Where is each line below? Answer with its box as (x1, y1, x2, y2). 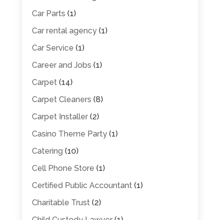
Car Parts (31, 8, 65, 18)
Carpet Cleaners (31, 94, 91, 104)
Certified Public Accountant (31, 180, 132, 190)
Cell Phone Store (31, 163, 94, 173)
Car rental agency (31, 26, 97, 35)
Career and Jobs (31, 60, 91, 70)
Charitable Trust (31, 197, 90, 207)
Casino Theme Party (31, 129, 107, 138)
